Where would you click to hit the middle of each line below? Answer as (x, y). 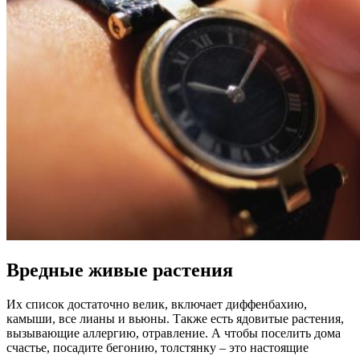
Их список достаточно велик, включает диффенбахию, (157, 305)
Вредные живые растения (120, 270)
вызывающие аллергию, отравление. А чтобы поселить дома (174, 333)
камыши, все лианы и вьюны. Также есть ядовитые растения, (175, 319)
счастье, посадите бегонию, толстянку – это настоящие (157, 348)
